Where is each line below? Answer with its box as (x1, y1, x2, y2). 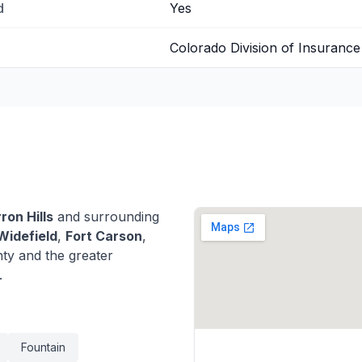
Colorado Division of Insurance (170, 40, 360, 56)
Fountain (21, 340, 65, 354)
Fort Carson (65, 228, 142, 244)
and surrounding (53, 208, 159, 225)
